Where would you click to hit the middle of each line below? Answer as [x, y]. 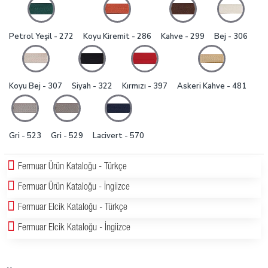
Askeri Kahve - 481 [212, 86]
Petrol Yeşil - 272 [41, 36]
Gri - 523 [25, 136]
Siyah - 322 [92, 86]
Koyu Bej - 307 [36, 86]
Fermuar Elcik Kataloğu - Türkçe [73, 208]
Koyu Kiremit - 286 [117, 36]
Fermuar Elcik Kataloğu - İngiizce [74, 229]
